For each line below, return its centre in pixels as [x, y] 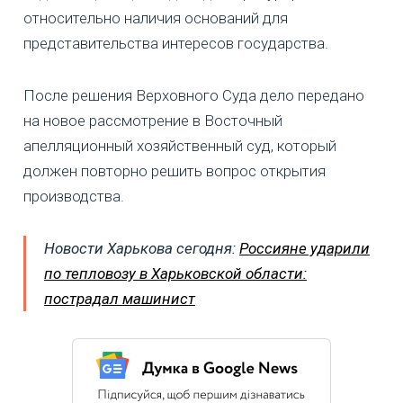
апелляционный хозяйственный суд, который [180, 146]
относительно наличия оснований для [156, 18]
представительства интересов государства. [176, 44]
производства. [74, 197]
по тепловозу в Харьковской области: [175, 274]
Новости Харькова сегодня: [142, 249]
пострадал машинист [120, 299]
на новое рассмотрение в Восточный [153, 121]
